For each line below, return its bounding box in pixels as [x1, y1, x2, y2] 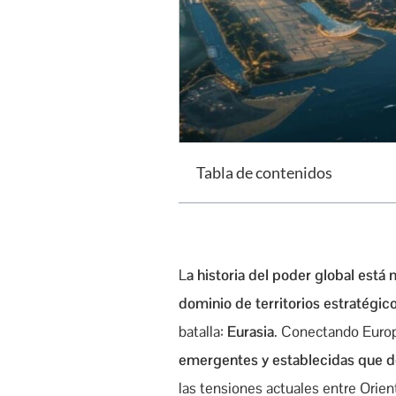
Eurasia [227, 321, 274, 341]
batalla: [179, 321, 227, 341]
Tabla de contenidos [196, 162, 332, 182]
